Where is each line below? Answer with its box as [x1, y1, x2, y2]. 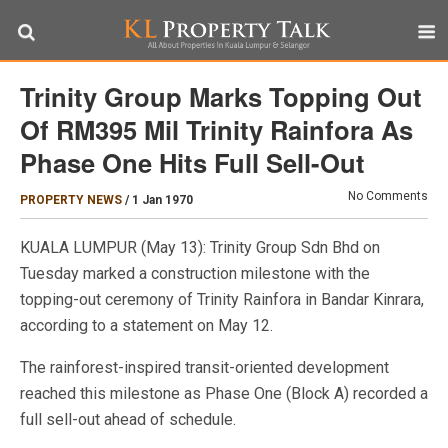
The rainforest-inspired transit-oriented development [20, 358, 389, 377]
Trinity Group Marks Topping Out [20, 78, 422, 115]
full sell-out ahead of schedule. [20, 410, 236, 429]
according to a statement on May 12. [20, 316, 273, 335]
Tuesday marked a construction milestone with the [20, 264, 370, 283]
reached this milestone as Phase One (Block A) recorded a [20, 384, 428, 403]
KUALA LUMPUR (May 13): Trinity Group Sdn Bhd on [20, 238, 380, 257]
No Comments [348, 189, 428, 203]
